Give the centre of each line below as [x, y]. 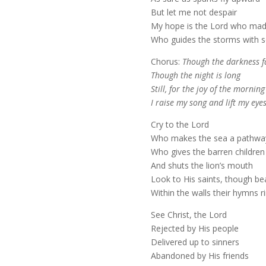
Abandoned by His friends [199, 255]
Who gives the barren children [208, 151]
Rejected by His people [194, 228]
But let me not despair [194, 12]
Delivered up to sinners [195, 242]
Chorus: [166, 61]
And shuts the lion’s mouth [202, 165]
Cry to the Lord [180, 124]
